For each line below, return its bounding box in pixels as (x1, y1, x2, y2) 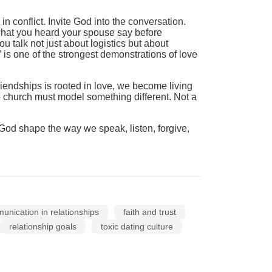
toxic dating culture (100, 222, 173, 231)
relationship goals (8, 222, 76, 231)
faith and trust (123, 207, 176, 217)
